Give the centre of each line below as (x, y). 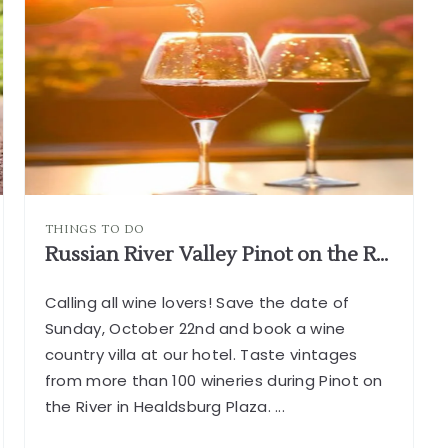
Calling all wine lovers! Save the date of (197, 302)
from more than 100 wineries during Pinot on (213, 380)
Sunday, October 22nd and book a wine (195, 328)
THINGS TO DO (95, 229)
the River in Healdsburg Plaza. (160, 406)
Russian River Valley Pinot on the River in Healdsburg (381, 254)
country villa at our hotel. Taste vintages (201, 354)
